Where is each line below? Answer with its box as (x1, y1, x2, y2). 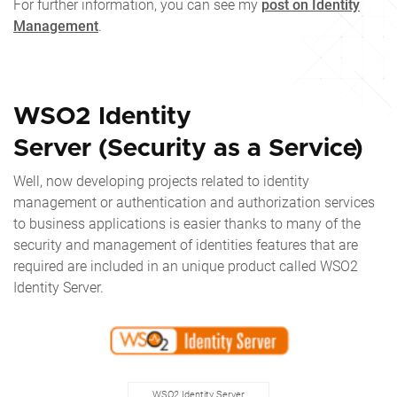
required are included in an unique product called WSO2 (13, 258, 358, 276)
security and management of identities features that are (13, 237, 358, 254)
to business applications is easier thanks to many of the (13, 215, 361, 233)
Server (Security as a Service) (13, 136, 363, 162)
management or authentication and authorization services (13, 194, 375, 212)
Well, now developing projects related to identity (13, 173, 309, 191)
